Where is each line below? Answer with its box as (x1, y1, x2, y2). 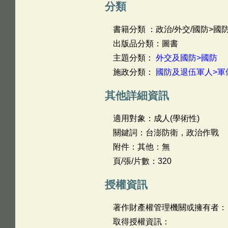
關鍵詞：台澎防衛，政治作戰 (112, 128, 219, 137)
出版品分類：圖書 (112, 39, 178, 48)
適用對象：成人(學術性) (112, 114, 199, 123)
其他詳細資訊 (104, 90, 169, 101)
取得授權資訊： (112, 217, 170, 226)
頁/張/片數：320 (112, 157, 172, 165)
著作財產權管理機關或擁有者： (112, 203, 227, 212)
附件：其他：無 (112, 142, 170, 151)
